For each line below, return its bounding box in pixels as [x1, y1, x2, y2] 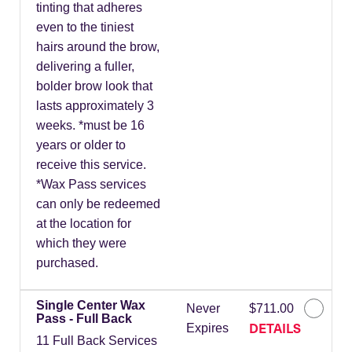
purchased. [36, 256, 98, 270]
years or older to [36, 138, 126, 152]
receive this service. [36, 158, 146, 172]
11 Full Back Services [36, 334, 157, 348]
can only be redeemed [36, 197, 160, 211]
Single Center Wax [36, 299, 145, 313]
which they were [36, 236, 126, 251]
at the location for [36, 217, 131, 231]
